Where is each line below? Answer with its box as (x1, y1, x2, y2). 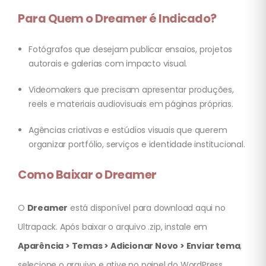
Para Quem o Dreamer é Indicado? (18, 11, 217, 27)
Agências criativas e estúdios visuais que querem (28, 124, 227, 137)
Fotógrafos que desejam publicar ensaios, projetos (28, 43, 233, 56)
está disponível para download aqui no (68, 202, 226, 214)
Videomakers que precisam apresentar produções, (28, 84, 234, 96)
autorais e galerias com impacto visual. (28, 58, 188, 70)
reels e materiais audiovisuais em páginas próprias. (28, 98, 233, 110)
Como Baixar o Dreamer (18, 167, 157, 183)
